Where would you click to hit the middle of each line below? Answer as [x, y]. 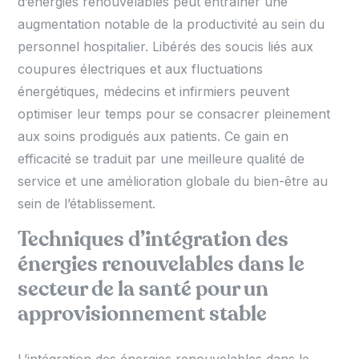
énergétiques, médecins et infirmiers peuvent [154, 92]
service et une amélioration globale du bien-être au [173, 182]
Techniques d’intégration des [153, 240]
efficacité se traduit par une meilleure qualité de [161, 159]
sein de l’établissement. [87, 204]
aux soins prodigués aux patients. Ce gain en [153, 137]
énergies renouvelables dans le [161, 265]
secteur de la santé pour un [143, 290]
